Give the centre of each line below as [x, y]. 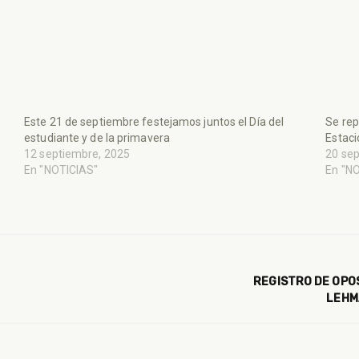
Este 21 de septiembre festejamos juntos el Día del [154, 121]
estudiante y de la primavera [97, 137]
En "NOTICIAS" [61, 169]
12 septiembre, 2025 [77, 153]
